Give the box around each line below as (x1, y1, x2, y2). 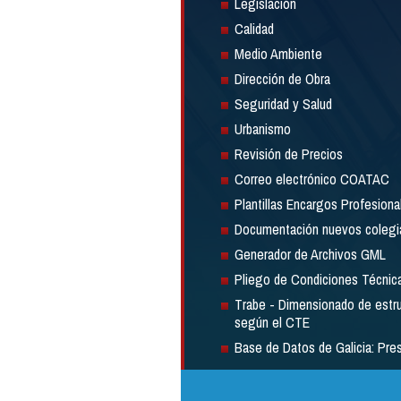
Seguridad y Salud (235, 94, 332, 114)
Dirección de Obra (235, 69, 330, 89)
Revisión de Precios (235, 144, 343, 164)
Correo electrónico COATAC (235, 169, 389, 189)
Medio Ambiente (235, 44, 322, 64)
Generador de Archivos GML (235, 244, 386, 264)
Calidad (235, 19, 274, 38)
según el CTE (235, 312, 310, 332)
